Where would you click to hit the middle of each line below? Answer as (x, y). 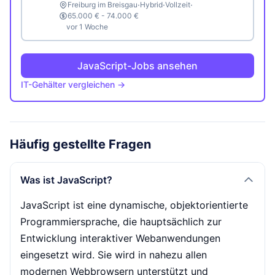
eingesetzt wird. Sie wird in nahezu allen (114, 255)
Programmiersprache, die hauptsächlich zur (121, 222)
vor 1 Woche (87, 27)
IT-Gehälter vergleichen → (73, 84)
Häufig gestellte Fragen (80, 144)
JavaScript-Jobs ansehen (137, 66)
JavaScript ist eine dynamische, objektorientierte (134, 205)
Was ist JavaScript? (66, 180)
